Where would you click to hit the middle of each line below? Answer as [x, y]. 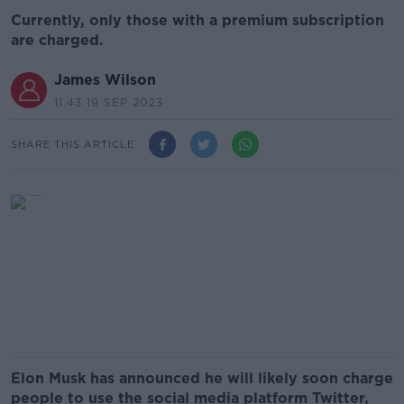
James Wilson [105, 80]
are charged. [57, 40]
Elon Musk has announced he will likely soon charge [202, 378]
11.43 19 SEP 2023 [109, 102]
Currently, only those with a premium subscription [197, 20]
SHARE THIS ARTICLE [73, 144]
